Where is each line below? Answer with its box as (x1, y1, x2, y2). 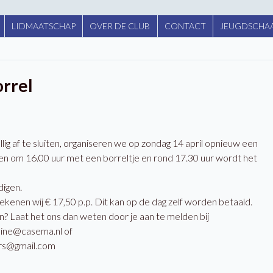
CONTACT (164, 21, 206, 32)
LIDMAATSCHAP (11, 21, 76, 32)
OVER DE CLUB (90, 21, 151, 32)
